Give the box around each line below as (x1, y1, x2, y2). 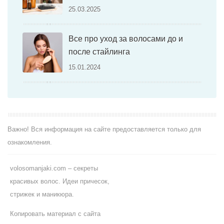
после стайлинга (68, 47, 130, 56)
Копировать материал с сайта (10, 210, 100, 218)
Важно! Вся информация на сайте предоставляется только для (7, 125, 201, 133)
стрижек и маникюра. (10, 190, 74, 198)
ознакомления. (7, 138, 52, 146)
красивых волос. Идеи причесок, (10, 177, 109, 185)
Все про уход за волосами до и (68, 34, 183, 43)
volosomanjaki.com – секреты (10, 164, 98, 172)
